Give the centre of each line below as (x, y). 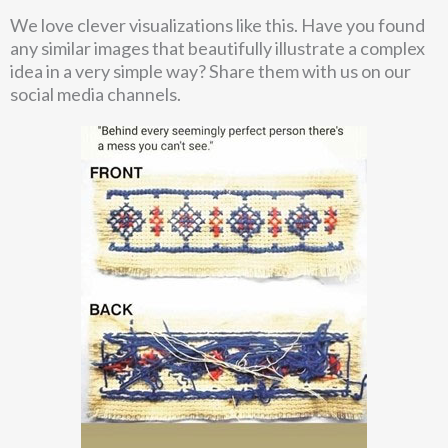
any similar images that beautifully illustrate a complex (217, 47)
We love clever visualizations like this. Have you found (217, 24)
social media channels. (95, 93)
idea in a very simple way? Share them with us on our (210, 70)
